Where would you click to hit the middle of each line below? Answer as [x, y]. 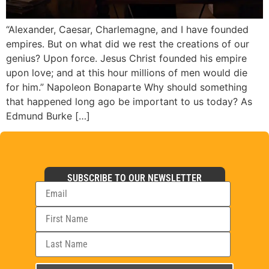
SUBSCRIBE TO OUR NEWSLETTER [134, 178]
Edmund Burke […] [48, 116]
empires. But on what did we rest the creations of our [128, 44]
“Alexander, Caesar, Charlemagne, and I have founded [127, 29]
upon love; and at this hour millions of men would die [127, 72]
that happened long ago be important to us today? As [129, 101]
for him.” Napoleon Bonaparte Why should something [127, 87]
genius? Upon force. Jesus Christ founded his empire [126, 58]
